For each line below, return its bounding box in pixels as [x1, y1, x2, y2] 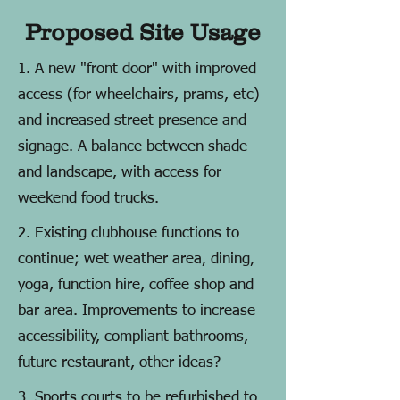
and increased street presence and [18, 113, 246, 129]
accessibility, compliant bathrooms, [18, 329, 248, 345]
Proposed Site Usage [25, 19, 261, 45]
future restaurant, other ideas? [18, 355, 221, 371]
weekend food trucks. [18, 191, 159, 206]
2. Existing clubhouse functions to [18, 226, 239, 241]
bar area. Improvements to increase [18, 304, 255, 319]
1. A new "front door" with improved [18, 62, 256, 77]
